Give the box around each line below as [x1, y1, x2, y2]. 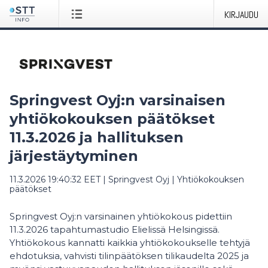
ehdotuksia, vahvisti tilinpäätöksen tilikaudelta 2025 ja [10, 250, 249, 262]
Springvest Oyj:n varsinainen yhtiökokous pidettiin [10, 211, 232, 223]
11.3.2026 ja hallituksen [10, 129, 184, 146]
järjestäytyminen [10, 147, 138, 165]
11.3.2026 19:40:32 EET [10, 174, 100, 185]
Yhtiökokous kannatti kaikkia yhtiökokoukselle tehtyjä [10, 237, 250, 249]
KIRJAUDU [224, 8, 258, 21]
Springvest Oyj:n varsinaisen [10, 92, 226, 109]
